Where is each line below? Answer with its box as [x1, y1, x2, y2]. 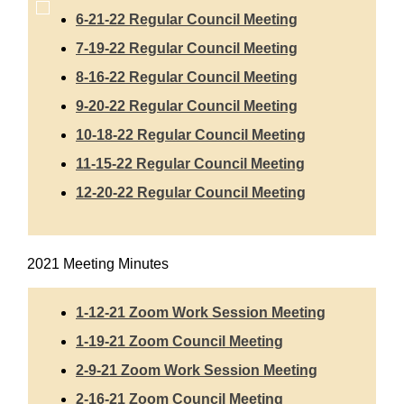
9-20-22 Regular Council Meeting [76, 98, 298, 115]
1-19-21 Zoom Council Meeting [76, 334, 283, 350]
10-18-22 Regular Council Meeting [76, 127, 306, 143]
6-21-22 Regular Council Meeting [76, 12, 298, 28]
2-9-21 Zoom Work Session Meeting [76, 363, 317, 379]
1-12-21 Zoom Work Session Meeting [76, 305, 326, 321]
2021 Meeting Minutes [27, 255, 169, 271]
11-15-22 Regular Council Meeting [76, 156, 305, 172]
